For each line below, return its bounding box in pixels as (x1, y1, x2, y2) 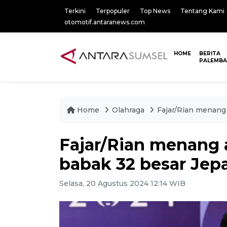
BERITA (199, 50, 221, 57)
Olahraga (112, 105, 146, 115)
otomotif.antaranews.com (64, 18, 145, 26)
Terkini (64, 7, 86, 15)
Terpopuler (96, 7, 130, 15)
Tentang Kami (180, 7, 224, 15)
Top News (140, 7, 170, 15)
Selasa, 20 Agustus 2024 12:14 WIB (59, 179, 185, 188)
